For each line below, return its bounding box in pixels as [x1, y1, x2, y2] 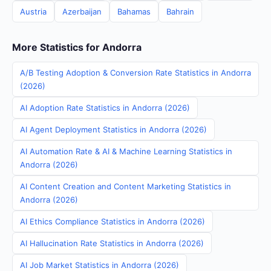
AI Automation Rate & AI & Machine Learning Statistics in [20, 146, 232, 156]
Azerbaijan [62, 7, 102, 16]
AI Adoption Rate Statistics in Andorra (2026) [20, 103, 190, 113]
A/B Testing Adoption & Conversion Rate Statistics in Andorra [20, 68, 251, 77]
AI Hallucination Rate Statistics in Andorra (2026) [20, 238, 204, 248]
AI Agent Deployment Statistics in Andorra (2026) [20, 125, 207, 134]
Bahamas [117, 7, 151, 16]
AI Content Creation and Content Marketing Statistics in [20, 181, 231, 191]
